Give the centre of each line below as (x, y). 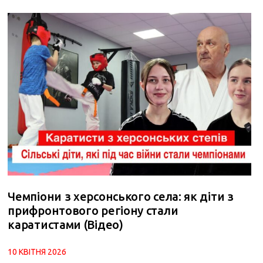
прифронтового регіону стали (93, 210)
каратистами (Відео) (65, 224)
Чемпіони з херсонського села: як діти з (121, 196)
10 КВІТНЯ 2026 (37, 252)
